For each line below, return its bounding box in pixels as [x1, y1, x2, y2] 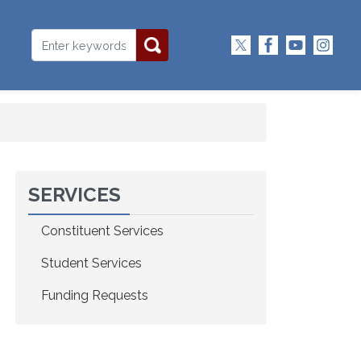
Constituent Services [41, 223, 164, 239]
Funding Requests [41, 288, 148, 303]
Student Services [41, 255, 142, 271]
